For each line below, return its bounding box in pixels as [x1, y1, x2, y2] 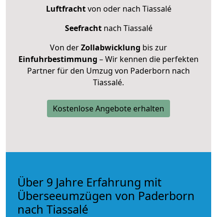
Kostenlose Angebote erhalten [53, 103, 164, 114]
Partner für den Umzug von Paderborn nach [27, 65, 190, 76]
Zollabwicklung [81, 42, 140, 53]
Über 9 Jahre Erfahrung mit [17, 174, 161, 190]
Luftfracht [46, 3, 86, 14]
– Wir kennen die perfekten [97, 53, 199, 64]
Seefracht [64, 22, 102, 33]
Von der [50, 42, 81, 53]
